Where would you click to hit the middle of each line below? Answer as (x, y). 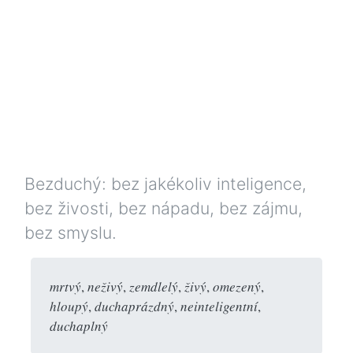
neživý (105, 286)
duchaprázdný (134, 306)
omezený (237, 286)
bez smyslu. (71, 232)
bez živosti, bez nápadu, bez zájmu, (163, 208)
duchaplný (79, 325)
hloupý (69, 306)
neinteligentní (219, 306)
